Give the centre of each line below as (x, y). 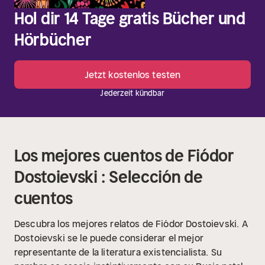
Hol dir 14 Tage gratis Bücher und (130, 19)
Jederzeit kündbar (132, 93)
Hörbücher (53, 40)
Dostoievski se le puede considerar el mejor (109, 238)
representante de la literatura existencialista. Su (118, 252)
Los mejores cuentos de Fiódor (124, 156)
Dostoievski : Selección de (109, 177)
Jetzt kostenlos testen (132, 75)
